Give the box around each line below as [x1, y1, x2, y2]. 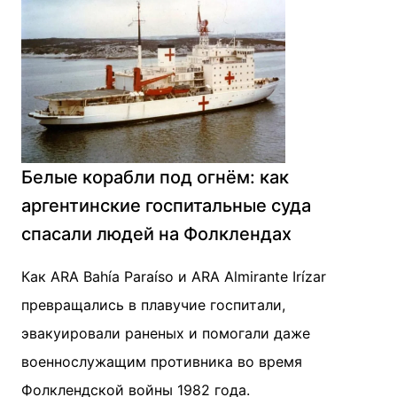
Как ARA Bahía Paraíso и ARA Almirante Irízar [21, 268, 326, 285]
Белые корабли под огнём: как [21, 167, 289, 188]
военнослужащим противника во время [21, 353, 302, 370]
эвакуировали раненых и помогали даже [21, 324, 310, 342]
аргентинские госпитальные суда [21, 195, 311, 216]
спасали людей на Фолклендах [21, 223, 292, 245]
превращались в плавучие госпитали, [21, 296, 285, 314]
